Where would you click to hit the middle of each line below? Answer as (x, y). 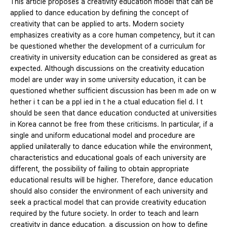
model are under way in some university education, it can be (108, 79)
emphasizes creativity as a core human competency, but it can (112, 35)
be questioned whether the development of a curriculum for (108, 46)
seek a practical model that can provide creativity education (108, 202)
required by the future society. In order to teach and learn (104, 213)
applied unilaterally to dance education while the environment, (111, 146)
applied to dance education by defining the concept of (99, 12)
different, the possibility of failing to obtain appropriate (100, 168)
